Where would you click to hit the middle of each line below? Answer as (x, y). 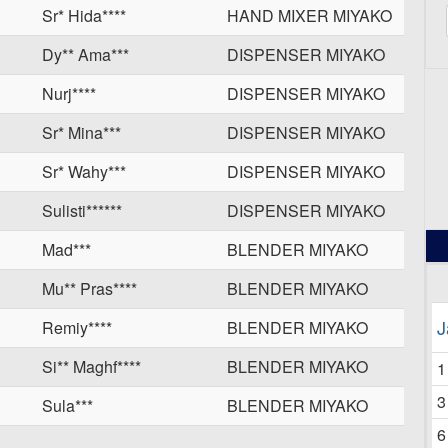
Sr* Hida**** (84, 15)
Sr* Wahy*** (84, 171)
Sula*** (67, 405)
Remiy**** (77, 327)
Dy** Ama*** (85, 54)
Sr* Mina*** (81, 132)
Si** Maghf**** (91, 366)
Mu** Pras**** (89, 288)
